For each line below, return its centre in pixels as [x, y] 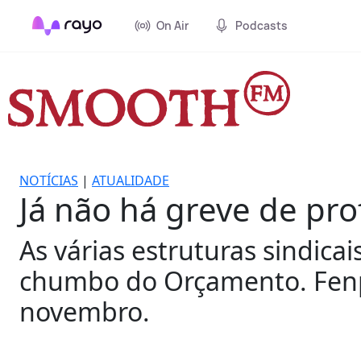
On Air [172, 25]
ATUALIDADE [131, 180]
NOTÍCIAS [49, 180]
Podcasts [261, 25]
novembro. [85, 311]
